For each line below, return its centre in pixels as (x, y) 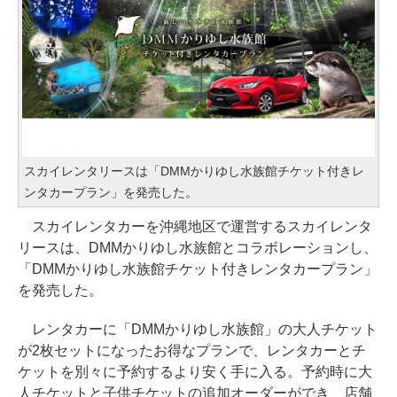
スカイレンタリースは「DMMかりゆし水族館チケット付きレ (194, 171)
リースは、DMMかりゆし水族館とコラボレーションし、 (198, 248)
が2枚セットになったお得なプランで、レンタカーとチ (192, 351)
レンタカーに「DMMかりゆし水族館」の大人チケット (198, 330)
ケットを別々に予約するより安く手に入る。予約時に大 (195, 372)
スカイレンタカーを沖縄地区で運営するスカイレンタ (195, 227)
